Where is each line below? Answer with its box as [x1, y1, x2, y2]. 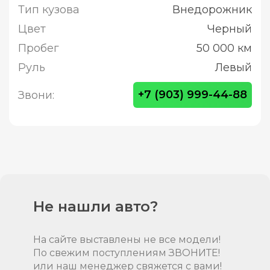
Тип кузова [18, 3, 80, 16]
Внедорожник [172, 3, 252, 16]
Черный [207, 22, 252, 36]
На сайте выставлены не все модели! [33, 234, 221, 245]
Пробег [18, 42, 59, 55]
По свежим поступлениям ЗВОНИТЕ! [33, 247, 220, 259]
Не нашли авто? [33, 198, 158, 215]
